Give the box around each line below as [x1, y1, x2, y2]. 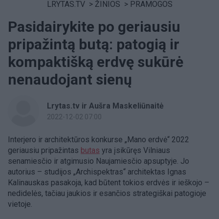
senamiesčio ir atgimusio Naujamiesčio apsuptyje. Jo [8, 156, 189, 166]
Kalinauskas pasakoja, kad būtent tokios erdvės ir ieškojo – [8, 178, 209, 187]
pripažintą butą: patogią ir [8, 36, 179, 53]
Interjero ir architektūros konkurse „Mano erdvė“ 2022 [8, 135, 189, 144]
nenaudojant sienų [8, 71, 132, 88]
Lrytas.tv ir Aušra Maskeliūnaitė [47, 101, 164, 110]
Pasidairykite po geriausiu [8, 18, 180, 35]
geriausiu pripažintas [8, 146, 81, 155]
